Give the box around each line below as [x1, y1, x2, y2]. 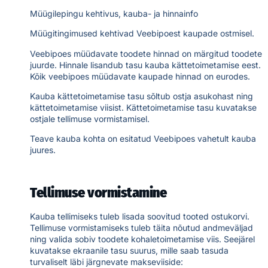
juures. [30, 145, 56, 156]
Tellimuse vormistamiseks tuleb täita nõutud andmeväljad [30, 223, 253, 233]
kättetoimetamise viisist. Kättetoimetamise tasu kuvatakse [30, 102, 257, 113]
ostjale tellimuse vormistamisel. [30, 114, 150, 124]
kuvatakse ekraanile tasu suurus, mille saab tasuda [30, 245, 229, 256]
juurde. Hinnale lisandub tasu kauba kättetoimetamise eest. [30, 59, 261, 70]
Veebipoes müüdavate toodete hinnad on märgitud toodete [30, 48, 262, 59]
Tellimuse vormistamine [30, 184, 166, 202]
